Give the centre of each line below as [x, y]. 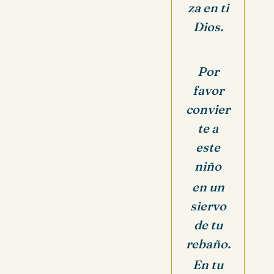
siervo [208, 206]
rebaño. [208, 243]
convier [208, 109]
